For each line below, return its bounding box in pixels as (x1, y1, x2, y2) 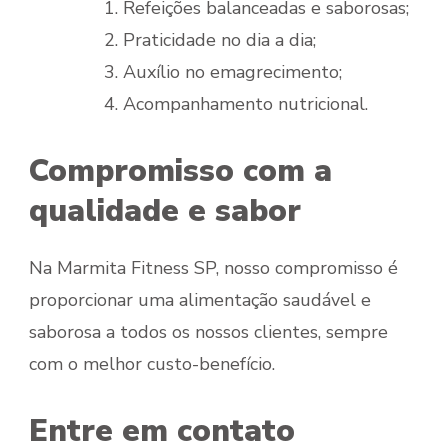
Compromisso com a (29, 150, 332, 193)
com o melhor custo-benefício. (29, 352, 275, 377)
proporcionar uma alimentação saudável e (29, 288, 371, 313)
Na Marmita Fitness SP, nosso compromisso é (29, 256, 398, 281)
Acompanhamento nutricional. (123, 92, 368, 117)
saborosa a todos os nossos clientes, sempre (29, 320, 388, 345)
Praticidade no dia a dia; (123, 28, 316, 53)
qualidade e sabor (29, 190, 301, 233)
